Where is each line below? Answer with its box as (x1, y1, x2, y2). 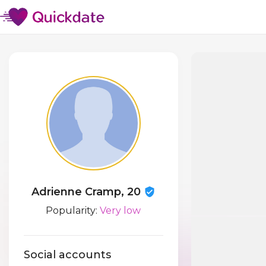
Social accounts (24, 248, 111, 262)
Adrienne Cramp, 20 (31, 185, 144, 198)
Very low (100, 205, 141, 216)
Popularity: (46, 205, 100, 216)
